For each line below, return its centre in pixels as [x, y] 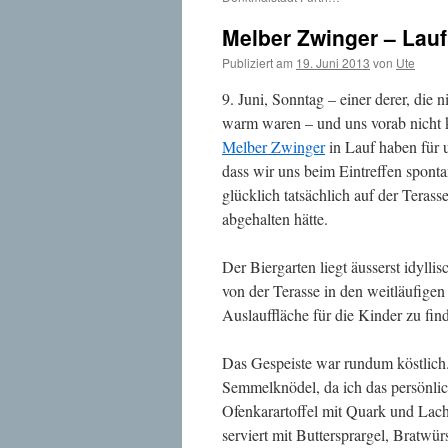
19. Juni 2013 [333, 62]
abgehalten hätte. [275, 218]
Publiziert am [257, 62]
